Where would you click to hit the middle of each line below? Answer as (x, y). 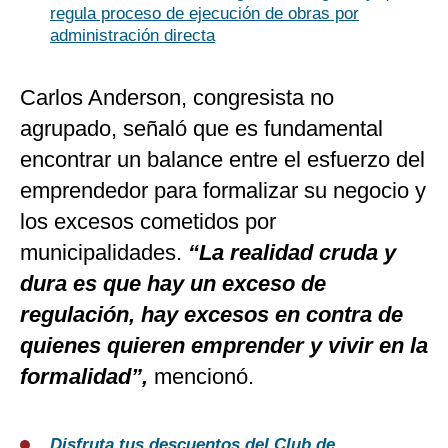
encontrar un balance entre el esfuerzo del (222, 160)
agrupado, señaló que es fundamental (201, 129)
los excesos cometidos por (148, 222)
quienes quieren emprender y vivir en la (224, 346)
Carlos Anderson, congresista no (177, 98)
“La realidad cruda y (292, 253)
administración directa (132, 36)
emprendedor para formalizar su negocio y (223, 191)
